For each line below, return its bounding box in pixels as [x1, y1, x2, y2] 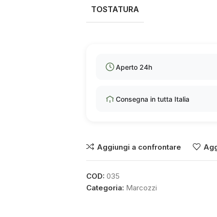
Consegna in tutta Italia [115, 94, 189, 103]
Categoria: [86, 183, 124, 192]
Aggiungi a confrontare [96, 142, 181, 152]
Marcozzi [125, 183, 157, 192]
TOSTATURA [91, 4, 139, 14]
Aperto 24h [115, 62, 152, 71]
